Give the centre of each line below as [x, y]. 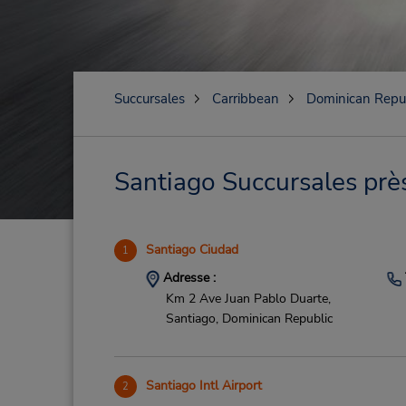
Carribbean [245, 99]
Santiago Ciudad [192, 250]
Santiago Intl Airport [203, 386]
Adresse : [187, 278]
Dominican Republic [277, 319]
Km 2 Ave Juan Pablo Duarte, [248, 298]
